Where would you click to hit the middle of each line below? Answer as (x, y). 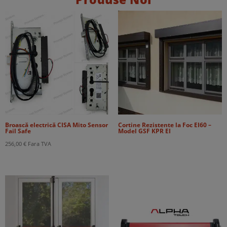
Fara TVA (40, 143)
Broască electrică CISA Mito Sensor (56, 125)
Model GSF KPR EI (144, 131)
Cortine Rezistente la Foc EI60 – (164, 125)
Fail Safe (18, 131)
